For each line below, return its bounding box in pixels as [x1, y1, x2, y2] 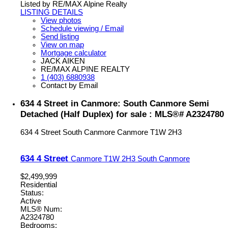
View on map [41, 40, 84, 49]
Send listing [41, 32, 79, 41]
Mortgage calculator [41, 48, 106, 57]
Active [20, 197, 41, 206]
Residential [20, 181, 57, 189]
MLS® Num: [20, 205, 62, 214]
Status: [20, 189, 44, 197]
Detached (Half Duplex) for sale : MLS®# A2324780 [20, 108, 224, 119]
